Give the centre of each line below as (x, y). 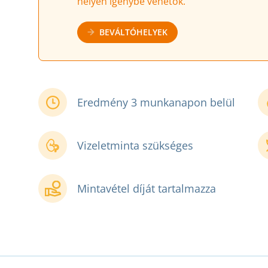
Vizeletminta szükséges (135, 146)
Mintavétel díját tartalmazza (147, 189)
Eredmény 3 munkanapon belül (156, 103)
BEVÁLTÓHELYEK (133, 32)
